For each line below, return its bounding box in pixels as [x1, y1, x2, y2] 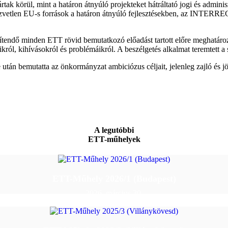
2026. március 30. [85, 189, 143, 198]
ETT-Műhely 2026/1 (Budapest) [52, 174, 176, 184]
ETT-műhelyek [88, 134, 140, 144]
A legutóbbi [94, 125, 134, 134]
